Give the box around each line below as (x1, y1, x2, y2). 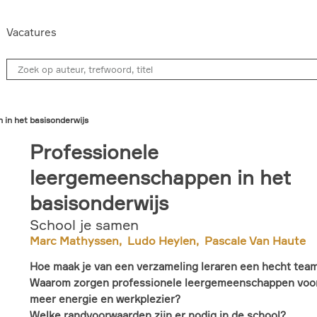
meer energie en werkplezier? (30, 292, 180, 306)
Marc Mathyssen (30, 234, 119, 248)
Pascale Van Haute (204, 234, 306, 248)
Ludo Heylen (127, 234, 196, 248)
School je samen (30, 216, 139, 234)
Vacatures (6, 25, 57, 39)
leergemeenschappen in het (30, 165, 291, 190)
